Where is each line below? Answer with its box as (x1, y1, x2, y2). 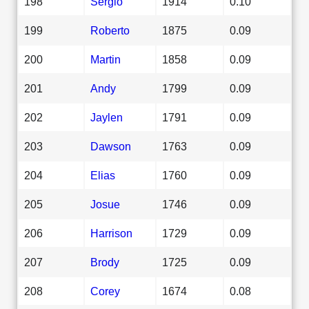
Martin (90, 52, 121, 66)
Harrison (90, 226, 132, 239)
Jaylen (90, 110, 123, 123)
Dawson (90, 139, 131, 152)
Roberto (90, 23, 130, 37)
